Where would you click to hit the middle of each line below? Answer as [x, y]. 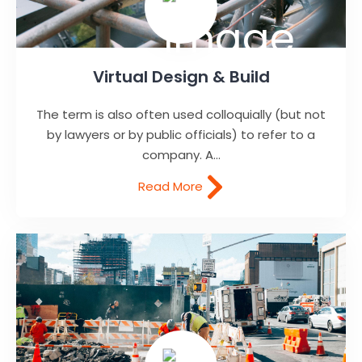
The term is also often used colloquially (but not [181, 114]
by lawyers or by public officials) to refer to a [181, 134]
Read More [172, 186]
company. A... [181, 154]
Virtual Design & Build [181, 76]
